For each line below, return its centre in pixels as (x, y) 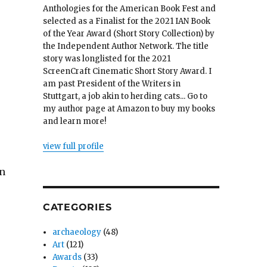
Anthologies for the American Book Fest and (129, 9)
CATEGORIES (77, 207)
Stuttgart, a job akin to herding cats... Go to (125, 97)
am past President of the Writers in (111, 84)
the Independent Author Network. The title (125, 46)
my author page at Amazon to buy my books (129, 109)
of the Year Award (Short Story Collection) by (128, 34)
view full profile (73, 147)
